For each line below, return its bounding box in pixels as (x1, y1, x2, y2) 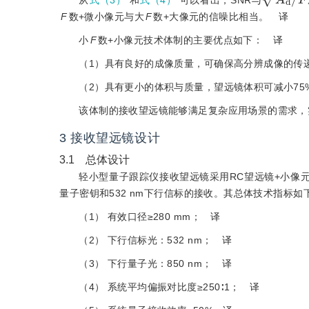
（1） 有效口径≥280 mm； (79, 210, 201, 222)
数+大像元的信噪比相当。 (153, 10, 269, 22)
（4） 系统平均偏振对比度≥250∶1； (79, 281, 240, 292)
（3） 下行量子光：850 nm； (79, 257, 212, 269)
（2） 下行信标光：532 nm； (79, 234, 212, 246)
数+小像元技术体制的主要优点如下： (98, 34, 263, 46)
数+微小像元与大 (68, 10, 144, 22)
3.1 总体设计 (59, 153, 130, 166)
